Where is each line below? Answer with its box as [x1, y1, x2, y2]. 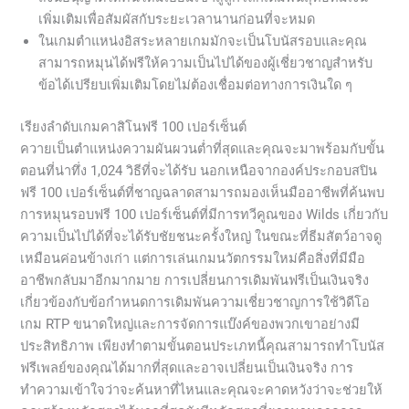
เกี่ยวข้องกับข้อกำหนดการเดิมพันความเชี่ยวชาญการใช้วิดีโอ [20, 293, 371, 310]
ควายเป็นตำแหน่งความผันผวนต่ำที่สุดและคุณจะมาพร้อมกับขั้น [20, 140, 385, 157]
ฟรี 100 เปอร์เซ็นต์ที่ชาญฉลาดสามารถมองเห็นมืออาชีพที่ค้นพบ [20, 184, 385, 201]
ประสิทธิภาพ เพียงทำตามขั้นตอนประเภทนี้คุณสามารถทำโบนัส [20, 337, 385, 354]
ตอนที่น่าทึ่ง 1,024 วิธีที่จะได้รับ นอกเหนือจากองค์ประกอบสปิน [20, 162, 378, 179]
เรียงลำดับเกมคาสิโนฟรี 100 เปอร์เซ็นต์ [20, 118, 247, 135]
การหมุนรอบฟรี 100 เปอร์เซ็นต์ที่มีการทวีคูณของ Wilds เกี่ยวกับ [20, 205, 389, 223]
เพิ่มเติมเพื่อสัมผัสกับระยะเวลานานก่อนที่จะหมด [38, 10, 316, 27]
